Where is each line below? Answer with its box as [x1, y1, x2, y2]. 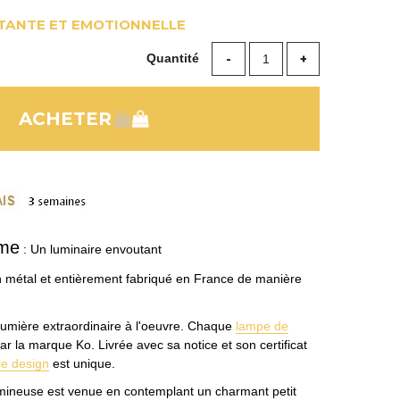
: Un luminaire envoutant [19, 241, 162, 256]
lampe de [235, 318, 288, 333]
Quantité [146, 51, 204, 65]
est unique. [48, 355, 115, 371]
